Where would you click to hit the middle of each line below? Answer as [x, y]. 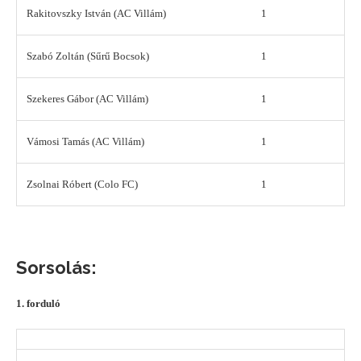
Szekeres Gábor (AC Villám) [87, 99]
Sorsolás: [56, 268]
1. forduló [38, 304]
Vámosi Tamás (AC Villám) [85, 142]
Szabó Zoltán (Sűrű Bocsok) [88, 56]
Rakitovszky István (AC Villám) [96, 14]
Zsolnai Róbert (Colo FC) [82, 185]
